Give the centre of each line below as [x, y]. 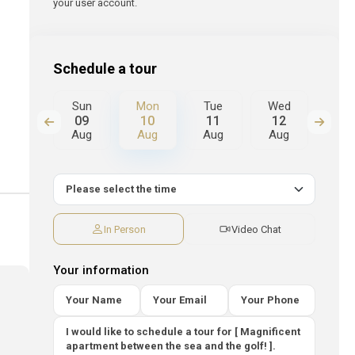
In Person [125, 229]
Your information [101, 270]
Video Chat [256, 229]
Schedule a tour [105, 69]
